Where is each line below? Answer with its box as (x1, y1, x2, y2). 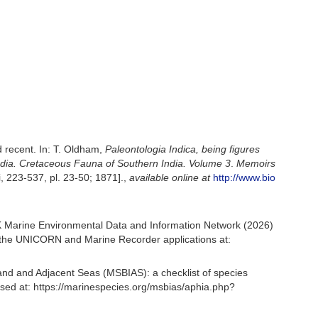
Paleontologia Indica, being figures (105, 143, 261, 155)
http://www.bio (213, 172, 276, 183)
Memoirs (236, 158, 276, 169)
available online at (129, 172, 211, 183)
